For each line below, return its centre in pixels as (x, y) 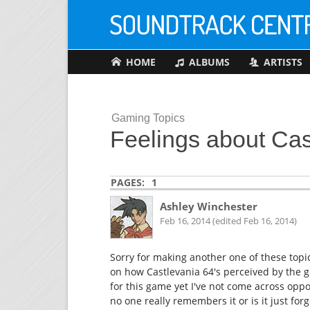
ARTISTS (283, 62)
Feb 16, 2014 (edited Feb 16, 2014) (228, 221)
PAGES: (128, 183)
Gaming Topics (148, 117)
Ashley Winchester (208, 207)
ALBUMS (209, 62)
